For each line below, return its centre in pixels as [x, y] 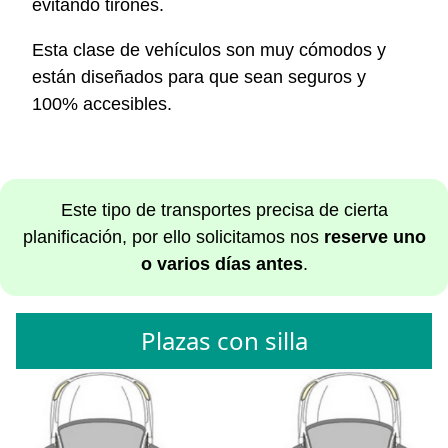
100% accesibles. [102, 103]
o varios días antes [221, 264]
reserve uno [374, 237]
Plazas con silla [224, 340]
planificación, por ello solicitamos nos [173, 237]
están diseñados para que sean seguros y [199, 76]
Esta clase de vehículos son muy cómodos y [209, 49]
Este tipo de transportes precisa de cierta [224, 210]
